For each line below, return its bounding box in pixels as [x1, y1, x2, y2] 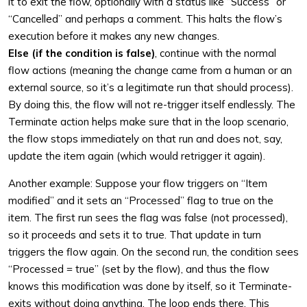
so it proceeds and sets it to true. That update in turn [8, 228, 261, 241]
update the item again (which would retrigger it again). [8, 149, 265, 162]
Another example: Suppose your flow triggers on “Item [8, 177, 267, 190]
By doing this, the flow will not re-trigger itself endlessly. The [8, 98, 295, 111]
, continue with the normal [155, 47, 276, 60]
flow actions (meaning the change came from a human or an [8, 64, 292, 77]
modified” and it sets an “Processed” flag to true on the [8, 194, 273, 207]
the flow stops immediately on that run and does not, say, [8, 132, 282, 145]
